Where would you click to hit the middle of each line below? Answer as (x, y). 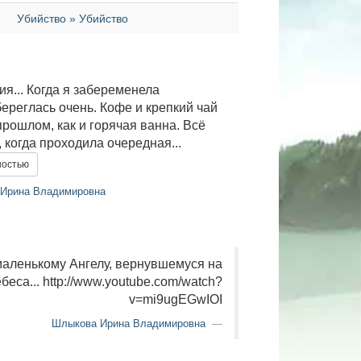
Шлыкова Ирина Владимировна (128, 324)
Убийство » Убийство (73, 19)
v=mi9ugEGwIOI (175, 299)
